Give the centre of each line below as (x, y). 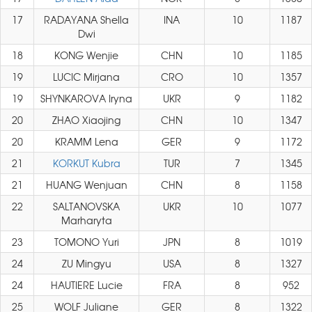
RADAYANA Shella (86, 19)
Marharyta (86, 220)
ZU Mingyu (86, 263)
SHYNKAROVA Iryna (86, 98)
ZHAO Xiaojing (86, 120)
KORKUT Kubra (86, 163)
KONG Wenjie (86, 55)
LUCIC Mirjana (86, 77)
